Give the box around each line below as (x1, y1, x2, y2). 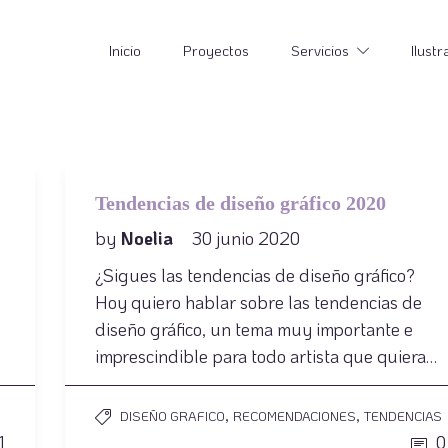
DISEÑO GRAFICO (120, 407, 225, 424)
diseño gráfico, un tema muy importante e (95, 317, 413, 341)
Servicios (291, 40, 350, 60)
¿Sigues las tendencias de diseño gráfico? (95, 263, 415, 287)
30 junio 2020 (191, 226, 300, 250)
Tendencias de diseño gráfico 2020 (95, 192, 386, 214)
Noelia (120, 226, 178, 250)
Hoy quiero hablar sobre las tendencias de (95, 290, 422, 314)
